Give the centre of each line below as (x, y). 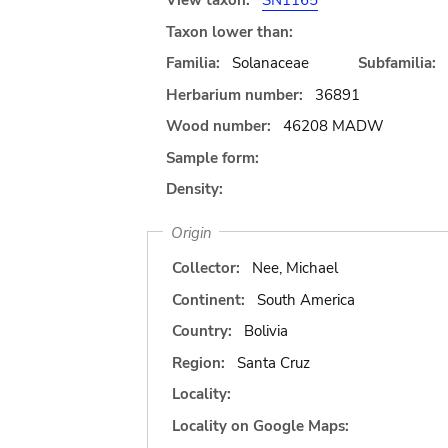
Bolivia (265, 331)
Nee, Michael (294, 268)
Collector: (206, 268)
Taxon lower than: (229, 31)
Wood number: (218, 126)
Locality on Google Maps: (260, 425)
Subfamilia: (396, 63)
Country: (202, 331)
